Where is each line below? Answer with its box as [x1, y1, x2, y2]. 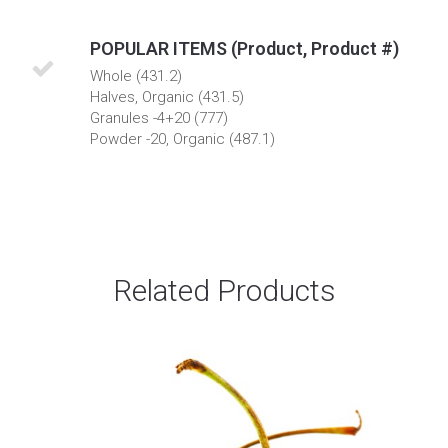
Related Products [112, 273, 336, 308]
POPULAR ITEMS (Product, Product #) [90, 38, 399, 59]
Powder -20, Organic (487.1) [90, 130, 275, 148]
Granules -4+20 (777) [90, 109, 228, 127]
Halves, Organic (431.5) [90, 88, 244, 106]
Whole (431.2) [90, 67, 182, 85]
